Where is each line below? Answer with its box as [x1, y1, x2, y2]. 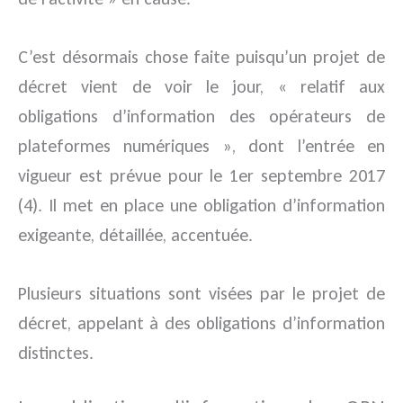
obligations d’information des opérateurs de [18, 104, 385, 127]
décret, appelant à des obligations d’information [18, 311, 385, 334]
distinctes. [18, 341, 94, 363]
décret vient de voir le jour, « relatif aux [18, 75, 385, 97]
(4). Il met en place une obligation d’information [18, 193, 385, 216]
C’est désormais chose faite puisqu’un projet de [18, 45, 385, 67]
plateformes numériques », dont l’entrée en [18, 134, 385, 157]
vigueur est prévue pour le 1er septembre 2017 [18, 164, 385, 186]
